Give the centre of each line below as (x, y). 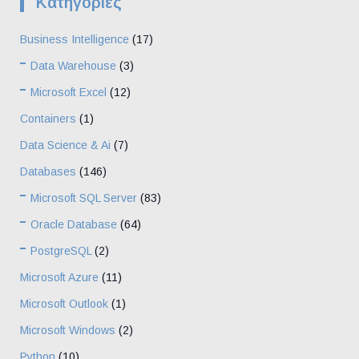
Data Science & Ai (65, 145)
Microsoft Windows (68, 330)
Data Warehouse (74, 65)
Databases (48, 171)
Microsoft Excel (69, 92)
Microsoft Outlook (64, 303)
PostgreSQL (61, 250)
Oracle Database (74, 224)
